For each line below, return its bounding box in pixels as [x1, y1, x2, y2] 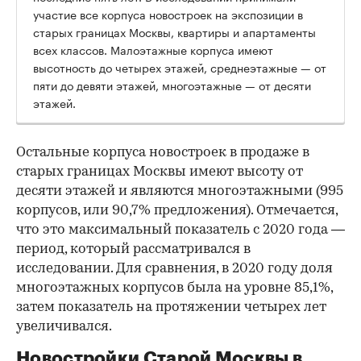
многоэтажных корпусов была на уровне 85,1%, [16, 280, 333, 295]
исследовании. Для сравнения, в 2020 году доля [16, 261, 333, 276]
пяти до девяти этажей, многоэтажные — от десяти [33, 75, 311, 93]
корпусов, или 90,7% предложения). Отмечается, [16, 203, 338, 218]
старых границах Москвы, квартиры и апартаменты [33, 22, 316, 40]
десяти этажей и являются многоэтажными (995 [16, 184, 343, 198]
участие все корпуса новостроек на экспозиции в [33, 4, 303, 23]
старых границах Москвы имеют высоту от [16, 164, 303, 179]
